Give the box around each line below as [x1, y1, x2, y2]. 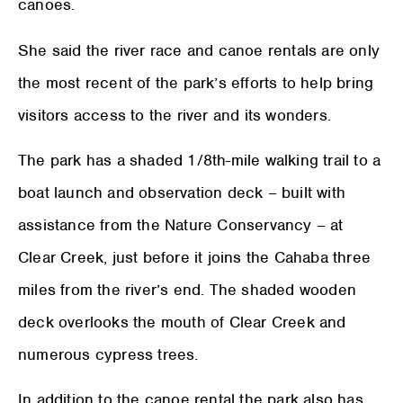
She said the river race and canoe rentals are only [18, 40, 381, 60]
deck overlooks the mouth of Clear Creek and [18, 312, 346, 333]
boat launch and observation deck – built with [18, 183, 346, 203]
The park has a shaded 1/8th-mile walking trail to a [18, 150, 381, 171]
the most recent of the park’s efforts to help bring [18, 72, 374, 93]
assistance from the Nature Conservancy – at [18, 215, 344, 236]
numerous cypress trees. [18, 345, 199, 365]
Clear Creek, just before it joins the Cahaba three [18, 247, 372, 268]
